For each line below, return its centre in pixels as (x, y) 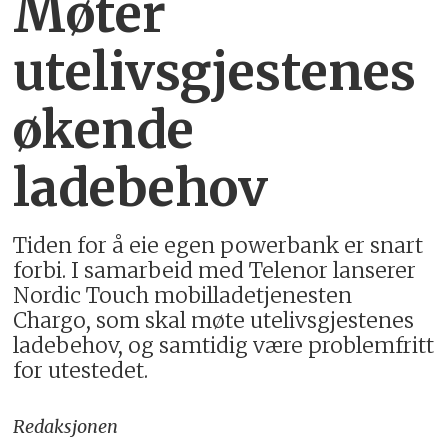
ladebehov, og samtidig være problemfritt (224, 346)
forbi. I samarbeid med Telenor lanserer (215, 271)
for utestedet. (81, 371)
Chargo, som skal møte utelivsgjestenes (214, 321)
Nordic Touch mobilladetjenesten (183, 296)
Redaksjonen (66, 427)
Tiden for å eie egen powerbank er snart (218, 246)
